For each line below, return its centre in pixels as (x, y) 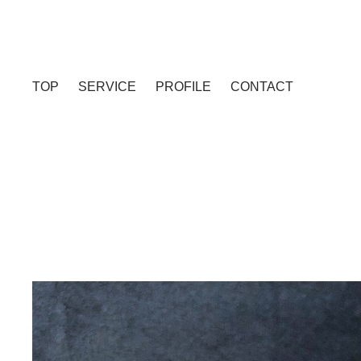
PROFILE (184, 87)
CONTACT (262, 87)
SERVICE (108, 87)
